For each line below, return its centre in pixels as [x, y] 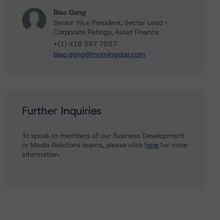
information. [41, 154]
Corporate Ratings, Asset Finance [107, 32]
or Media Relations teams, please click [84, 145]
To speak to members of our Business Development [103, 136]
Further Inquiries [62, 111]
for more [173, 145]
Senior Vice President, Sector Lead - [111, 23]
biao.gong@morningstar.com [100, 54]
